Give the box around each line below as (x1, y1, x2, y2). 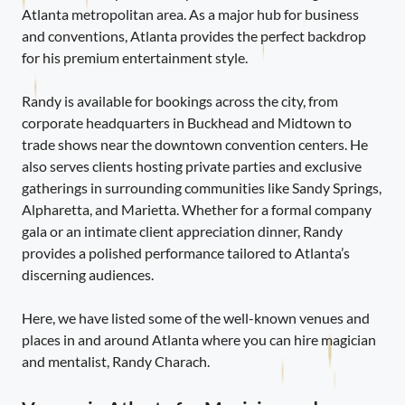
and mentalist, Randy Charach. (22, 352, 210, 370)
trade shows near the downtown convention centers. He (22, 135, 368, 153)
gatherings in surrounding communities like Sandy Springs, (22, 178, 381, 196)
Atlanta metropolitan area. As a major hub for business (22, 5, 359, 23)
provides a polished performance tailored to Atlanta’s (22, 243, 350, 261)
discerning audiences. (22, 265, 154, 283)
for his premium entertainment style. (22, 48, 248, 66)
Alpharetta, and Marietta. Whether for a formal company (22, 200, 372, 218)
